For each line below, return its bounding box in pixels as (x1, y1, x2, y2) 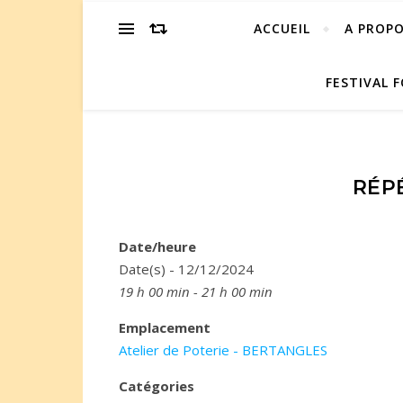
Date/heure (119, 237, 196, 255)
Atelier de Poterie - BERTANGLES (119, 341, 327, 359)
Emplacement (119, 318, 210, 336)
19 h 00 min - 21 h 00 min (119, 282, 273, 300)
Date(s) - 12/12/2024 (119, 260, 254, 278)
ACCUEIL (253, 20, 310, 37)
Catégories (119, 377, 194, 395)
